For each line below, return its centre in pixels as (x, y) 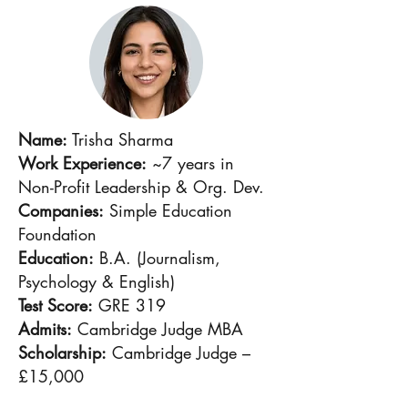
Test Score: (56, 305)
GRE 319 (129, 305)
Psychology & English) (97, 281)
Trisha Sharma (122, 139)
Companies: (61, 210)
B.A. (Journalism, (157, 258)
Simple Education (168, 210)
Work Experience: (82, 163)
